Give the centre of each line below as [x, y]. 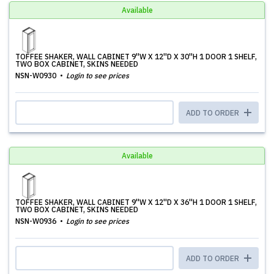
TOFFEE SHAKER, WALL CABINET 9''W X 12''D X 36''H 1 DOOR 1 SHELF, [136, 202]
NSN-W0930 [37, 76]
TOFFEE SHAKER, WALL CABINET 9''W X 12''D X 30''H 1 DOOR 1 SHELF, [136, 57]
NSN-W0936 [37, 221]
